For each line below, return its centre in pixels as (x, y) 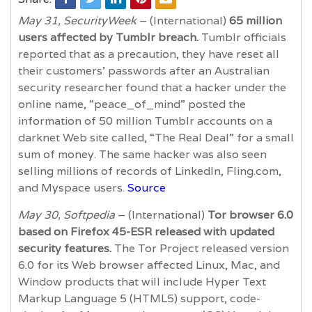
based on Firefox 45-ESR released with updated (146, 231)
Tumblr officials (244, 37)
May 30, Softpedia (68, 214)
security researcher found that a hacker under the (152, 87)
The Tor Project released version (202, 248)
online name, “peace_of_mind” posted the (132, 104)
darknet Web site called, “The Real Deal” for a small (156, 137)
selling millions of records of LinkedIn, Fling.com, (150, 171)
